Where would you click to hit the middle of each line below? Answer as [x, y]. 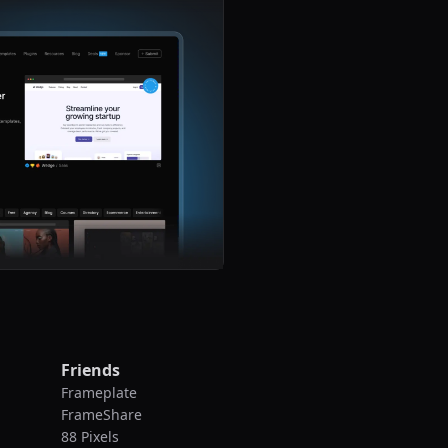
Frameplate [99, 393]
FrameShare [102, 415]
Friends [91, 370]
